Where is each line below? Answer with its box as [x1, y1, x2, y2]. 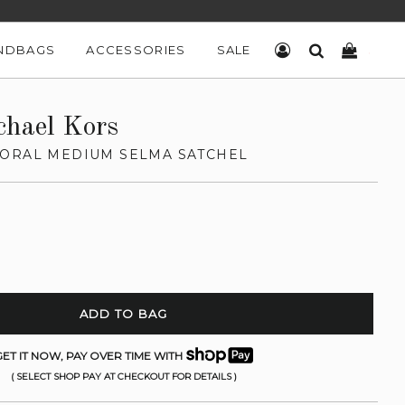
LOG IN [291, 42, 340, 57]
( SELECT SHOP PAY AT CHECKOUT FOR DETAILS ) [10, 371, 237, 382]
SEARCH [324, 42, 381, 57]
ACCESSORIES [86, 42, 186, 57]
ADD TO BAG [79, 306, 168, 321]
